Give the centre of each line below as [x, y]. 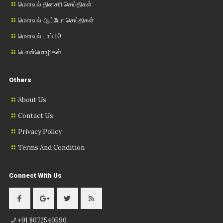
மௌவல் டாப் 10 [40, 36]
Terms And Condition [52, 147]
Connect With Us [35, 175]
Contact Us [36, 115]
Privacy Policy [40, 131]
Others [20, 80]
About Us [32, 100]
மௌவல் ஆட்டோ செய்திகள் [56, 20]
